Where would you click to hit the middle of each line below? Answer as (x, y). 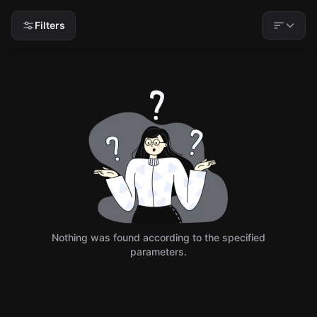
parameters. (158, 252)
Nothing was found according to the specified (158, 237)
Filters (50, 25)
